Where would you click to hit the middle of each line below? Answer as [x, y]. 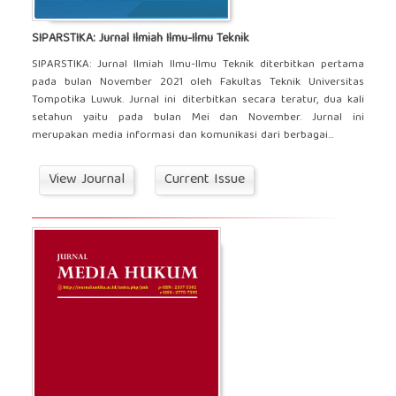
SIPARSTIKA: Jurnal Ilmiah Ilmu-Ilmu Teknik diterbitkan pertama [198, 65]
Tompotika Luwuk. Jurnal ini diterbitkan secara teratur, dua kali [198, 100]
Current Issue [204, 180]
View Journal [86, 180]
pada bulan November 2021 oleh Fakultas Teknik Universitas [198, 82]
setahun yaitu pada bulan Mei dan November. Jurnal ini [198, 118]
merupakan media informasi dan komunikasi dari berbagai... [182, 135]
